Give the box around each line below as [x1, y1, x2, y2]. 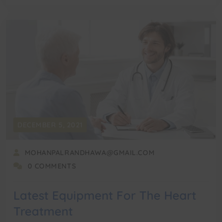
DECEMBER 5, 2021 [17, 120, 83, 130]
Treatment [13, 204, 73, 219]
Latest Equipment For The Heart [13, 188, 196, 203]
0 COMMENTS [27, 162, 76, 171]
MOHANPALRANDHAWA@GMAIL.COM [24, 148, 155, 158]
